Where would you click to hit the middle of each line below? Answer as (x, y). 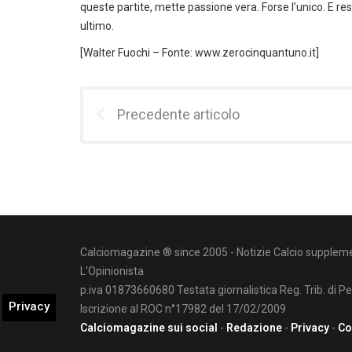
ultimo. (97, 26)
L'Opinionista (112, 271)
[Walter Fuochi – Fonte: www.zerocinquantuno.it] (200, 53)
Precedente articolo (178, 114)
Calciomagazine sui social (149, 328)
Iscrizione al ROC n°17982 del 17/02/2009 (183, 309)
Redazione (254, 328)
